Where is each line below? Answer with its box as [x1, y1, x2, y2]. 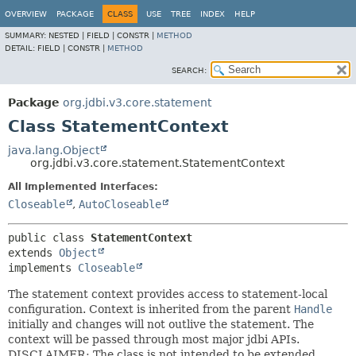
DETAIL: [5, 44, 37, 52]
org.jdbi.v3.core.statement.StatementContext [30, 157, 284, 169]
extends [8, 246, 59, 259]
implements [8, 261, 78, 274]
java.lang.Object [8, 144, 99, 157]
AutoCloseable [79, 198, 161, 211]
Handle [294, 303, 332, 315]
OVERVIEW [5, 10, 47, 18]
